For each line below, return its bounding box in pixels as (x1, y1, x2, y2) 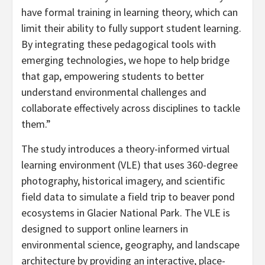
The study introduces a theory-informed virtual (21, 141, 230, 156)
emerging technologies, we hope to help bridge (21, 53, 230, 67)
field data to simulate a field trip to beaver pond (21, 189, 235, 203)
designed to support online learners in (21, 221, 188, 235)
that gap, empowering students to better (21, 69, 204, 83)
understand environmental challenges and (21, 85, 206, 99)
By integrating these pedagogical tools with (21, 37, 216, 51)
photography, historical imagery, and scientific (21, 173, 225, 188)
